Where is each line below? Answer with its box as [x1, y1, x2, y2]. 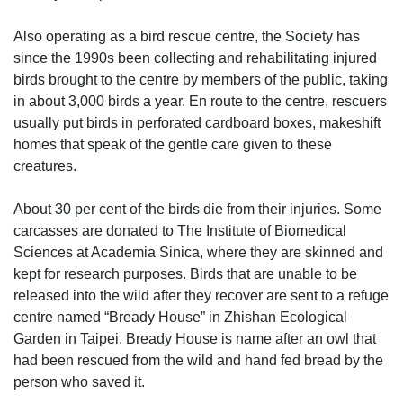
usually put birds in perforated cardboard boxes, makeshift [13, 114, 381, 130]
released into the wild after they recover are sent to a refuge [13, 287, 389, 303]
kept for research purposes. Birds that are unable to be [13, 265, 357, 282]
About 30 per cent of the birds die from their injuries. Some [13, 201, 381, 217]
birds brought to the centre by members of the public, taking [13, 71, 388, 87]
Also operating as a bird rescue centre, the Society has [13, 28, 360, 44]
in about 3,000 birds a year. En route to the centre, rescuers [13, 93, 387, 109]
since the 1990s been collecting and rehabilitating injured [13, 49, 377, 66]
